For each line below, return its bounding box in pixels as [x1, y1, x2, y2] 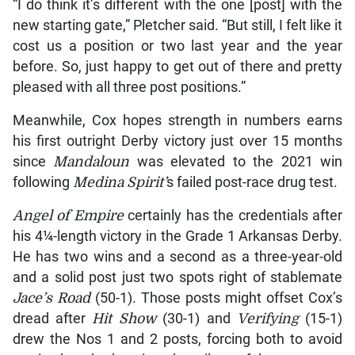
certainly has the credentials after [128, 208, 343, 224]
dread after [12, 311, 93, 327]
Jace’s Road [12, 290, 90, 307]
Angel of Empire [12, 208, 128, 224]
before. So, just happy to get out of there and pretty [12, 59, 343, 75]
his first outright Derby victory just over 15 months [12, 133, 343, 150]
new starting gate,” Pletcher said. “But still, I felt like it [12, 17, 343, 34]
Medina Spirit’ [72, 174, 166, 191]
